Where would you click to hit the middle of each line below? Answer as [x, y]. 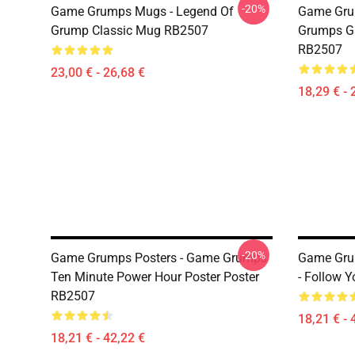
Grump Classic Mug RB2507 [130, 31]
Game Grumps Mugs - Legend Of [142, 11]
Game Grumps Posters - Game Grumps [159, 258]
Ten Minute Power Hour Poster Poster [155, 277]
